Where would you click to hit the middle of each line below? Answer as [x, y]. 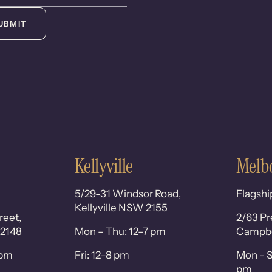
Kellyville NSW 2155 [121, 208]
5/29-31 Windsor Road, [128, 194]
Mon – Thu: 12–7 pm [121, 232]
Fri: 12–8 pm [102, 255]
